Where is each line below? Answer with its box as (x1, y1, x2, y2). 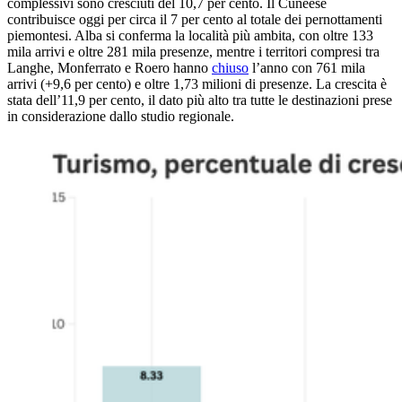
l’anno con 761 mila (249, 60, 365, 76)
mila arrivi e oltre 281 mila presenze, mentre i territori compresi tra (7, 44, 380, 60)
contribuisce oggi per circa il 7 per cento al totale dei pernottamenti (7, 12, 382, 28)
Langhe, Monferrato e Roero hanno (7, 60, 212, 76)
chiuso (212, 60, 249, 76)
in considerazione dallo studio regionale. (7, 109, 234, 125)
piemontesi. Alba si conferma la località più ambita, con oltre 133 (7, 28, 373, 44)
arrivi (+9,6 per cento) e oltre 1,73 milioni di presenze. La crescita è (7, 76, 387, 92)
